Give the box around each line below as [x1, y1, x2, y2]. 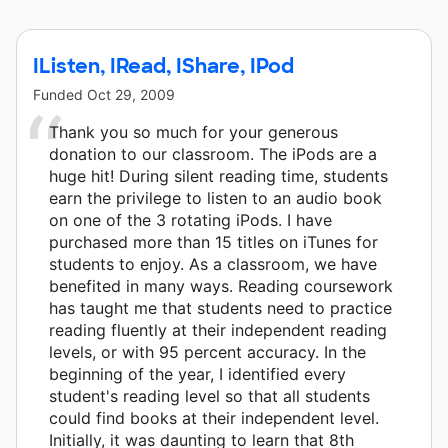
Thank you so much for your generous [49, 121, 338, 142]
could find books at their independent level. [49, 407, 379, 428]
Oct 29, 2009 [87, 85, 175, 103]
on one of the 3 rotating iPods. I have [49, 209, 332, 230]
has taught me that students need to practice [49, 297, 392, 318]
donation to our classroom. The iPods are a [49, 143, 377, 164]
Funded [33, 85, 87, 103]
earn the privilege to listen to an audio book [49, 187, 382, 208]
